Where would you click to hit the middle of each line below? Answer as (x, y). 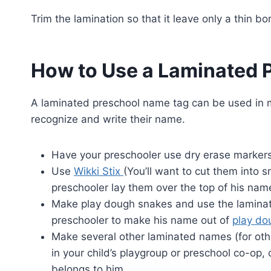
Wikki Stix (99, 171)
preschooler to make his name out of (142, 220)
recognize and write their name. (108, 119)
